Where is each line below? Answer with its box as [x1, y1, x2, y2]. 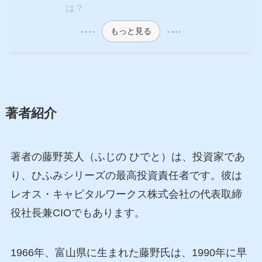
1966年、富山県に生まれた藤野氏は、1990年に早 [10, 247, 247, 259]
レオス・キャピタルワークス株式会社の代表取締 [10, 188, 242, 201]
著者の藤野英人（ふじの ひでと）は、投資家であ [10, 151, 245, 163]
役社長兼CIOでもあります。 [10, 207, 145, 219]
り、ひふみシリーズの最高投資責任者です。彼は [10, 170, 242, 182]
